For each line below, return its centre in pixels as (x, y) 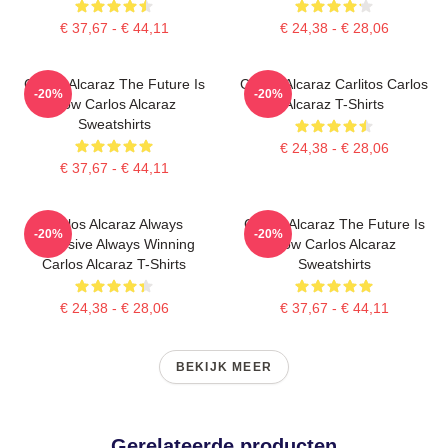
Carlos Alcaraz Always (114, 223)
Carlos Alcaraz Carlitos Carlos (334, 83)
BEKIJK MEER (224, 366)
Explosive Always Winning (114, 243)
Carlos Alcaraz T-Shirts (114, 263)
